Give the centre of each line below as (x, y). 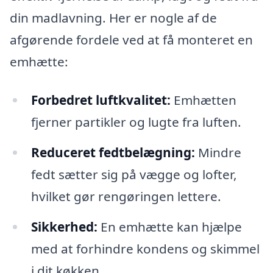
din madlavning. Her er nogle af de (113, 17)
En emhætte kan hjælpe (169, 227)
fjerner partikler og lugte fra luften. (136, 122)
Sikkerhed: (64, 227)
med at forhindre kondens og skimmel (145, 249)
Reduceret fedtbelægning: (113, 153)
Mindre (218, 153)
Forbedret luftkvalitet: (101, 100)
